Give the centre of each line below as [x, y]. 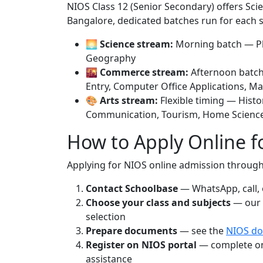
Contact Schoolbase [132, 189]
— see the [202, 231]
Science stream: [136, 44]
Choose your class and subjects [158, 203]
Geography [111, 58]
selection [106, 217]
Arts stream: [129, 101]
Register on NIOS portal [141, 245]
